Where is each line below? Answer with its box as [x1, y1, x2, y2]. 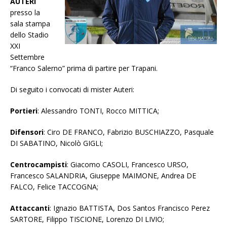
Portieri [10, 106, 37, 116]
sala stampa [10, 19, 50, 28]
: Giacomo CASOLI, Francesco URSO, [67, 160, 188, 169]
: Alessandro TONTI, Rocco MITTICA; [37, 106, 159, 116]
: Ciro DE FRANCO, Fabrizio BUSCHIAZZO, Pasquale [44, 127, 214, 137]
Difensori [10, 127, 44, 137]
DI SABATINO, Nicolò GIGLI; [10, 138, 103, 148]
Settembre [10, 52, 45, 62]
